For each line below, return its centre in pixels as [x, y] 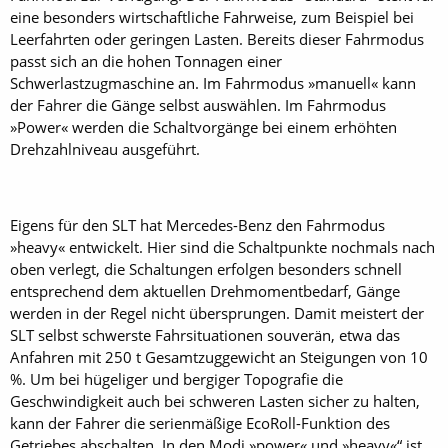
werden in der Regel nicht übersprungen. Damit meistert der [217, 313]
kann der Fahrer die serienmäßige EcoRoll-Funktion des [200, 423]
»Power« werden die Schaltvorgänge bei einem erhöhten [203, 127]
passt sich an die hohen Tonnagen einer [146, 61]
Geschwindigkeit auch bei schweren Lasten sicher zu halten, [215, 401]
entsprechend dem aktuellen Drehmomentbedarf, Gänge [205, 291]
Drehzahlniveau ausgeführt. [105, 149]
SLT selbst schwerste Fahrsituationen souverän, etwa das [205, 335]
